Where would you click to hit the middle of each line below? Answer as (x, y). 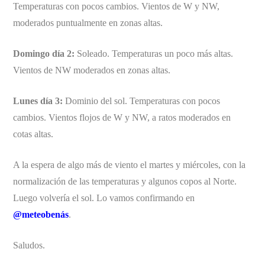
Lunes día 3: (38, 101)
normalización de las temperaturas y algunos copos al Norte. (125, 181)
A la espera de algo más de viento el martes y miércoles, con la (130, 164)
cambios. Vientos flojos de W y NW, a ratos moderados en (122, 117)
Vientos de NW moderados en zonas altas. (92, 70)
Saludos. (29, 245)
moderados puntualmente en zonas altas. (88, 22)
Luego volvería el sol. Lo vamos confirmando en (104, 198)
